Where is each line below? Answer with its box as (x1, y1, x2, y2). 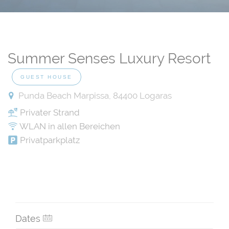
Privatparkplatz (18, 135, 80, 146)
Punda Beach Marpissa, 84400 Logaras (16, 90, 172, 101)
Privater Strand (18, 107, 80, 118)
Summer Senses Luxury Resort (8, 50, 211, 67)
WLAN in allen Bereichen (18, 121, 120, 132)
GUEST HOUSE (20, 74, 73, 80)
